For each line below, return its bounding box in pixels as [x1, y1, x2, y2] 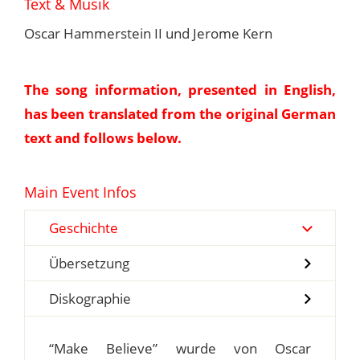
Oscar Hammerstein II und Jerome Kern [24, 24, 272, 43]
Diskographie [49, 289, 131, 309]
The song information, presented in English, [24, 80, 336, 100]
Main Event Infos [24, 182, 137, 202]
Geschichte [49, 219, 118, 238]
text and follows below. [24, 129, 182, 148]
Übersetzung [49, 254, 129, 273]
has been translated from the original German [24, 104, 336, 124]
